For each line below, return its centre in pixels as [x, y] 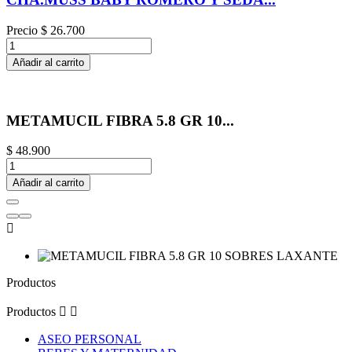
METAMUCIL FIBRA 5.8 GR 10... [120, 120]
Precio [22, 30]
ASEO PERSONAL [90, 339]
